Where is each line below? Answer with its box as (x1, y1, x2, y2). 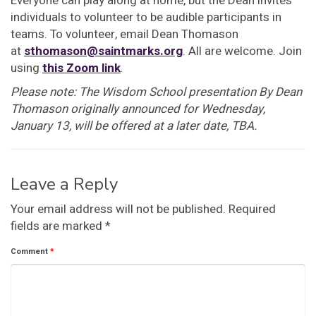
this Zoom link (42, 59, 121, 78)
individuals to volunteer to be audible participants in (11, 8, 281, 27)
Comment (11, 245, 50, 258)
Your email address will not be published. (11, 200, 226, 219)
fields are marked (11, 217, 105, 236)
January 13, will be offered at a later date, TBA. (11, 117, 257, 135)
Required (229, 200, 276, 219)
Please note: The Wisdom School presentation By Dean (11, 83, 302, 102)
